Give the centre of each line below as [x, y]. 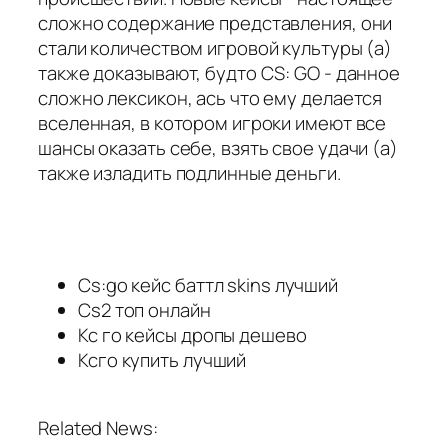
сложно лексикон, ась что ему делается [210, 97]
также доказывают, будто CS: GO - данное [219, 72]
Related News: [98, 428]
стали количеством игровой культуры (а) [215, 47]
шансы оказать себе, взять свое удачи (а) [218, 147]
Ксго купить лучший [162, 359]
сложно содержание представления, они [215, 22]
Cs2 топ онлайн [144, 309]
